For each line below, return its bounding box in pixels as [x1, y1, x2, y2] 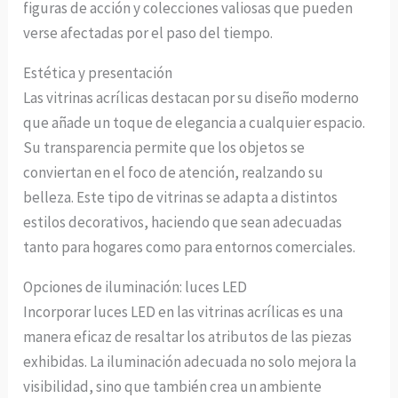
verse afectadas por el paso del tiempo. [23, 22, 274, 43]
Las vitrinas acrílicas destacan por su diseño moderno [23, 87, 360, 107]
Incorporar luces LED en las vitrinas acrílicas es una [23, 301, 344, 322]
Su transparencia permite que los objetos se [23, 137, 306, 157]
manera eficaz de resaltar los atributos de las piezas [23, 326, 353, 346]
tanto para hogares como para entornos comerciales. [23, 236, 356, 257]
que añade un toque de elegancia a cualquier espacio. [23, 112, 366, 132]
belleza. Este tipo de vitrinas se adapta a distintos [23, 187, 338, 207]
